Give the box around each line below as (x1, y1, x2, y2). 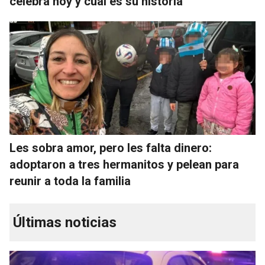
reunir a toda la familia (9, 174, 131, 189)
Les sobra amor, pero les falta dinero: (9, 141, 212, 156)
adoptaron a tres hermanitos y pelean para (9, 157, 239, 172)
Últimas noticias (13, 214, 117, 231)
